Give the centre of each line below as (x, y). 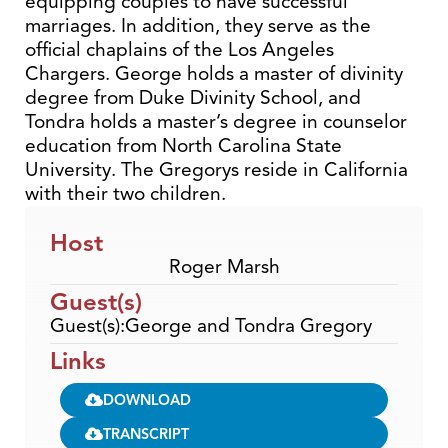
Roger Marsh (224, 266)
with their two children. (125, 193)
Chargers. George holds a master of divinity (214, 73)
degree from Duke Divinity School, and (193, 97)
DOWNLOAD (147, 399)
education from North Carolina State (183, 145)
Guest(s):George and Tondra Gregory (211, 325)
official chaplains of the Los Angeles (179, 49)
